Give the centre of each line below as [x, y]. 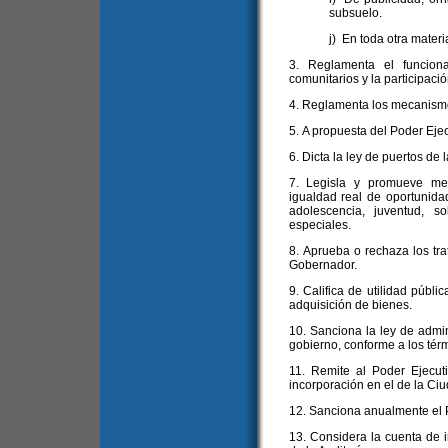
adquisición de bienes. [350, 305]
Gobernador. [322, 265]
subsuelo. [355, 13]
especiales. [319, 225]
